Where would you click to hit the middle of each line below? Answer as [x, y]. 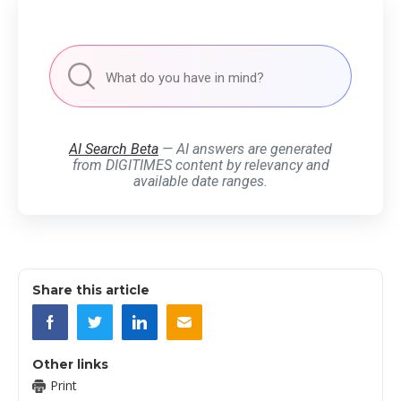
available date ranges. [200, 182]
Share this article [91, 290]
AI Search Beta [114, 149]
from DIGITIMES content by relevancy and [200, 166]
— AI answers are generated [245, 149]
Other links [70, 365]
